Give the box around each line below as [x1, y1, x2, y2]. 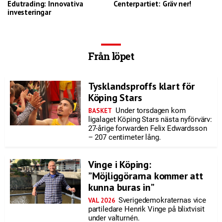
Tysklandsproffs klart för [88, 80, 195, 93]
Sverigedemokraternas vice [116, 196, 206, 205]
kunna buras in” [88, 181, 155, 194]
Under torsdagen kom [113, 106, 186, 115]
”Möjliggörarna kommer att [88, 169, 203, 182]
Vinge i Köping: [88, 158, 151, 171]
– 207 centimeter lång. [88, 133, 161, 142]
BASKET [88, 107, 112, 115]
